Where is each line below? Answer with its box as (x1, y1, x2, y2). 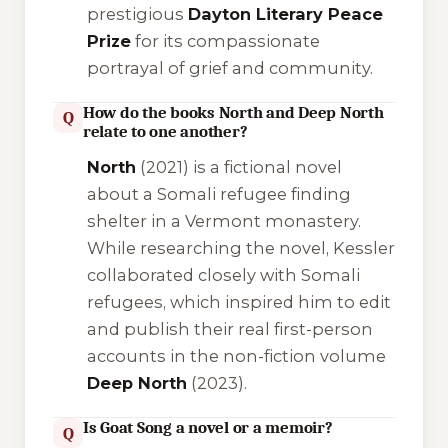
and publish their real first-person (86, 319, 373, 340)
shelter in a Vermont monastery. (86, 211, 361, 232)
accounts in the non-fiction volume (86, 346, 386, 367)
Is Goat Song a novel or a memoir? (83, 418, 333, 438)
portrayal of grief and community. (86, 57, 373, 78)
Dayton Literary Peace (187, 3, 383, 24)
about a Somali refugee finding (86, 184, 351, 205)
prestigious (86, 3, 188, 24)
